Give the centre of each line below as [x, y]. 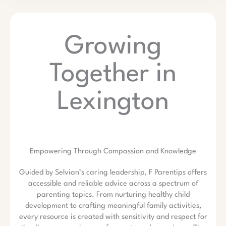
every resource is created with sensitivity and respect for [113, 217]
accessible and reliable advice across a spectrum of [113, 184]
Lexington [113, 102]
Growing [113, 46]
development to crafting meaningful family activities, [113, 206]
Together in [113, 74]
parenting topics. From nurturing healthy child [113, 195]
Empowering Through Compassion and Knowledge [113, 151]
